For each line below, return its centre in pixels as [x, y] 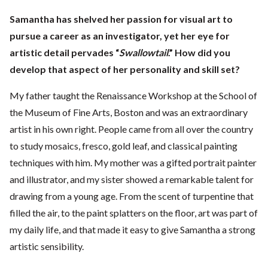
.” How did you [199, 53]
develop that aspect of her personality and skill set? [125, 69]
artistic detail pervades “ [64, 53]
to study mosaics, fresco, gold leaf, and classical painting [124, 146]
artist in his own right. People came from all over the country [131, 129]
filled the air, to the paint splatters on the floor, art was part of [134, 213]
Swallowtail [144, 53]
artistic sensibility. [47, 246]
